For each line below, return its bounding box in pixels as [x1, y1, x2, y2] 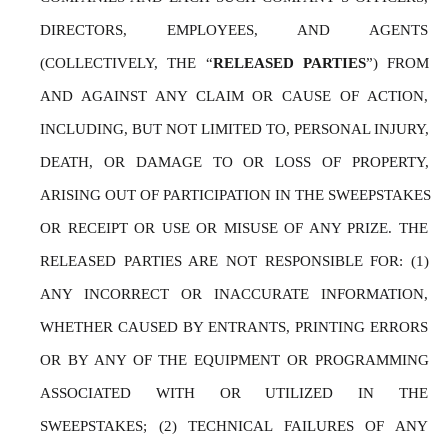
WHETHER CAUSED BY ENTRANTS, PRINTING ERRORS [40, 319, 428, 335]
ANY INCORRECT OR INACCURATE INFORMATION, [40, 286, 428, 302]
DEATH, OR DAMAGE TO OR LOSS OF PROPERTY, [40, 154, 429, 170]
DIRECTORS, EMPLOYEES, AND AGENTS [40, 22, 428, 38]
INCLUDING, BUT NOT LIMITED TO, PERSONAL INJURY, [40, 121, 429, 137]
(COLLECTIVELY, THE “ [40, 55, 213, 71]
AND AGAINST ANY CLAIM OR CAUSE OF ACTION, [40, 88, 428, 104]
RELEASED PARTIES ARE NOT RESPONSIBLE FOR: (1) [40, 253, 429, 269]
